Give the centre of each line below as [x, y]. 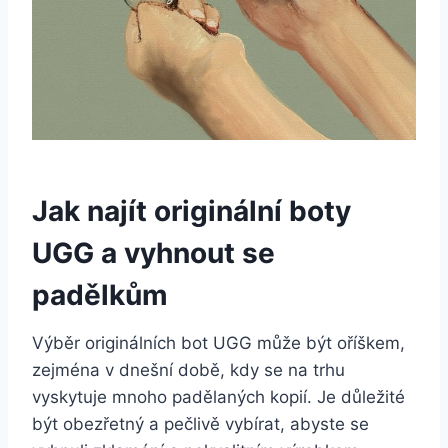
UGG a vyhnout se [153, 253]
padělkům [100, 295]
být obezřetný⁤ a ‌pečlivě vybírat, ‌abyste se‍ [200, 424]
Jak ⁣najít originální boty [191, 211]
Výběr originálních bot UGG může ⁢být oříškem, [218, 343]
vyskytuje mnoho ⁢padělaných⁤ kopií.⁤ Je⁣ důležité [218, 397]
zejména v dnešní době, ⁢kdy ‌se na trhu [188, 370]
